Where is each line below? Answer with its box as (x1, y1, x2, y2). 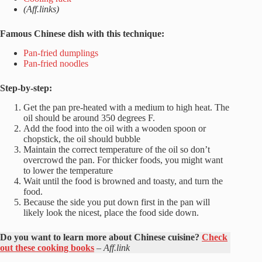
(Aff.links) (23, 4, 59, 14)
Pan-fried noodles (23, 58, 88, 68)
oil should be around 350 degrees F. (23, 112, 155, 123)
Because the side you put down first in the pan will (23, 196, 210, 207)
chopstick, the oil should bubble (23, 133, 140, 144)
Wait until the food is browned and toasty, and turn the (23, 175, 223, 186)
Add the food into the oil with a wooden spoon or (23, 123, 206, 133)
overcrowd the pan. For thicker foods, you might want (23, 154, 223, 165)
